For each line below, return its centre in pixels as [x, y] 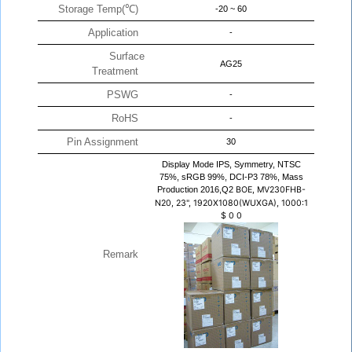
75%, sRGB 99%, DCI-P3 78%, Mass [231, 177]
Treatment [118, 71]
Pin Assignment [106, 142]
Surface [127, 57]
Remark [124, 255]
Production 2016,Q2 [196, 190]
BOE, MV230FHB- [270, 190]
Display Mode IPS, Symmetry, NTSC [231, 165]
